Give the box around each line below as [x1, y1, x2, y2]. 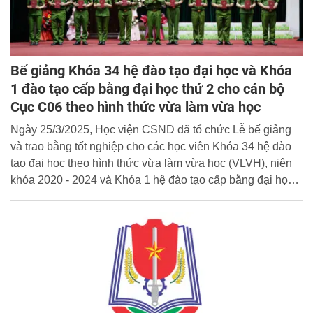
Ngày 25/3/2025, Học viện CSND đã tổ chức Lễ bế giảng [10, 123, 291, 136]
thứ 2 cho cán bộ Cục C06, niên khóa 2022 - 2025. [10, 190, 260, 203]
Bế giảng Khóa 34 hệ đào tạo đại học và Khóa [10, 61, 292, 79]
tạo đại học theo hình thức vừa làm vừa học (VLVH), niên [10, 156, 292, 169]
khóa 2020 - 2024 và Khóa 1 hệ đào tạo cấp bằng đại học [10, 173, 293, 186]
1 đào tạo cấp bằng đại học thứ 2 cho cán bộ [10, 80, 284, 97]
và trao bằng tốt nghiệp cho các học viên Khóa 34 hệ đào [10, 140, 291, 152]
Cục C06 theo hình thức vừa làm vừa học [10, 98, 261, 115]
